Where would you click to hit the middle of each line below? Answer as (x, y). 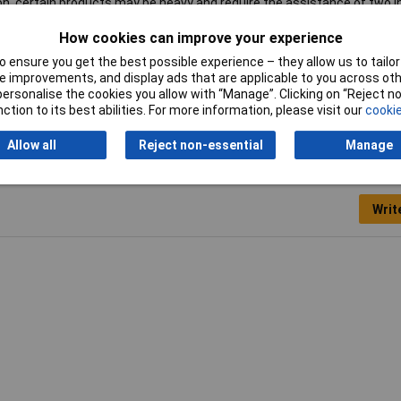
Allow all (31, 145)
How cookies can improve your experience (200, 38)
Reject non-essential (200, 145)
